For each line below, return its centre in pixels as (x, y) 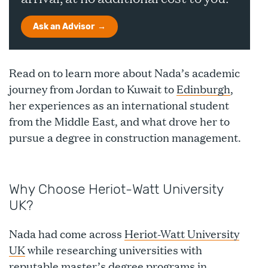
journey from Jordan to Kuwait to (93, 89)
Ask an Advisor (64, 27)
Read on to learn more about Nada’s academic (124, 73)
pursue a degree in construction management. (125, 137)
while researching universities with (114, 250)
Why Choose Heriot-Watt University (116, 189)
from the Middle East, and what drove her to (119, 121)
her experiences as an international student (119, 105)
